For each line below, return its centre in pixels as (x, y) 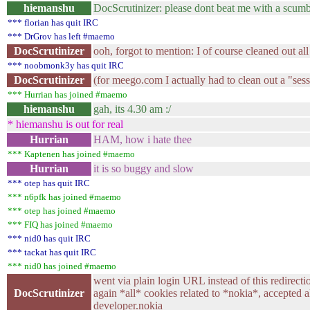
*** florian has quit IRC (53, 22)
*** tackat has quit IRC (52, 252)
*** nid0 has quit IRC (49, 238)
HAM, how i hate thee (143, 139)
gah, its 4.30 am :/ (132, 109)
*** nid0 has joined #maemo (62, 266)
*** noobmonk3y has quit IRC (66, 65)
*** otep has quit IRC (49, 183)
